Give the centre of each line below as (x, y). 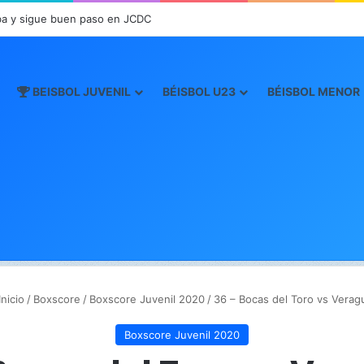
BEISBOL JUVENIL (80, 91)
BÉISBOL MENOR (314, 91)
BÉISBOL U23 (199, 91)
